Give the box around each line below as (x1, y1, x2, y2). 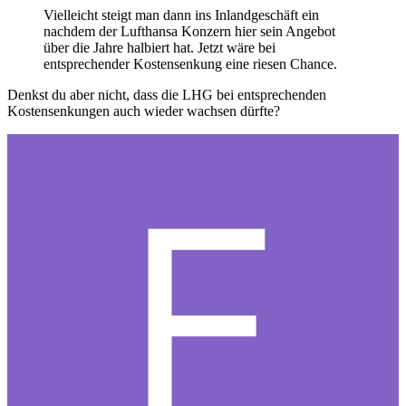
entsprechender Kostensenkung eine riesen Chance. (43, 55, 337, 72)
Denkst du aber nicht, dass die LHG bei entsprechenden (7, 86, 326, 102)
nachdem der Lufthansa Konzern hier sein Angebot (43, 23, 335, 39)
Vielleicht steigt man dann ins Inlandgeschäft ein (43, 6, 323, 23)
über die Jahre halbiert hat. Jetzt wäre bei (43, 39, 275, 55)
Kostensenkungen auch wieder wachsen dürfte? (7, 102, 280, 119)
